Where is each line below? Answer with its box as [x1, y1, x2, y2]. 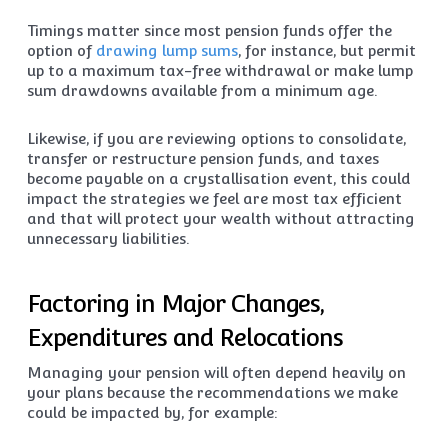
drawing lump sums [95, 42, 238, 59]
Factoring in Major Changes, [26, 289, 324, 318]
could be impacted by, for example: [26, 404, 277, 421]
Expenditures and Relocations [26, 323, 343, 352]
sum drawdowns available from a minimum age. [26, 82, 377, 99]
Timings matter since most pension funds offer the [26, 22, 392, 39]
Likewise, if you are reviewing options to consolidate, [26, 130, 406, 147]
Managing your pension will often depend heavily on [26, 364, 406, 381]
